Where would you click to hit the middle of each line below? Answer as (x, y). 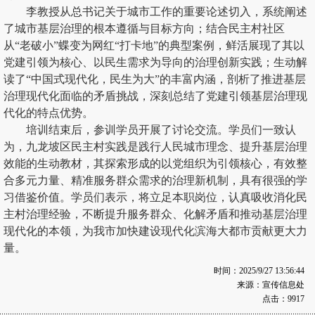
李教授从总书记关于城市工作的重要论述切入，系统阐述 (167, 12)
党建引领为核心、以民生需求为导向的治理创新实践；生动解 (155, 62)
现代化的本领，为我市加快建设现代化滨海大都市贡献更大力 (155, 231)
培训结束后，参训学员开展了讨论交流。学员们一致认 (161, 130)
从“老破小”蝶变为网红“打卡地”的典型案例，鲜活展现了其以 (154, 45)
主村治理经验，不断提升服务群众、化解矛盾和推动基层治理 (155, 214)
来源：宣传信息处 (269, 285)
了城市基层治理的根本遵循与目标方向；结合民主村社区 (144, 28)
